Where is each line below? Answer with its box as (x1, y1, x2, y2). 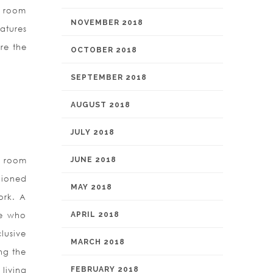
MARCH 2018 (71, 238, 125, 246)
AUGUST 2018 (71, 101, 130, 109)
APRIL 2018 (71, 210, 119, 219)
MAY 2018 (71, 183, 112, 191)
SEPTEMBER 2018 (71, 73, 147, 82)
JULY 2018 (71, 128, 115, 136)
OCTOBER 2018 (71, 46, 137, 54)
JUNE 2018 (71, 155, 116, 164)
